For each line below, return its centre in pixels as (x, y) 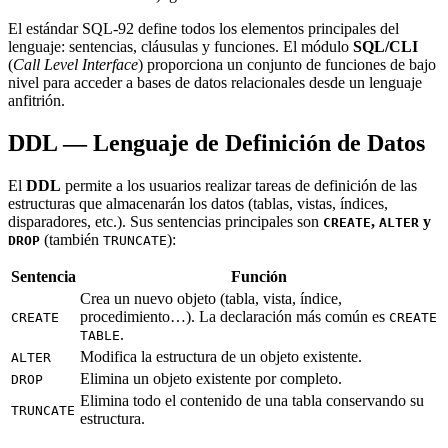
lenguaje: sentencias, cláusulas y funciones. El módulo (180, 47)
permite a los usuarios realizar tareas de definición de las (239, 185)
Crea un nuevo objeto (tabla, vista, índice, (211, 298)
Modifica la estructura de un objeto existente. (221, 356)
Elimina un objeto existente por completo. (211, 378)
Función (258, 276)
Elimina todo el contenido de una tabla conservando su (252, 400)
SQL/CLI (385, 47)
